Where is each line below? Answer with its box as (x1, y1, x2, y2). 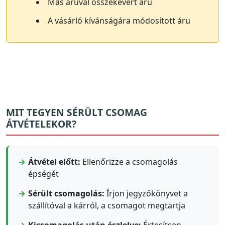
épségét (28, 168, 59, 179)
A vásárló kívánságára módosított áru (48, 15, 190, 26)
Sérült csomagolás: (28, 187, 104, 199)
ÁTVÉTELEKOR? (6, 117, 76, 131)
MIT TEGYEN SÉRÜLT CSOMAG (6, 105, 147, 119)
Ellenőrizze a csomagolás (80, 156, 178, 167)
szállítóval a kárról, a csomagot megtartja (28, 199, 185, 211)
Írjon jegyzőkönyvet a (104, 187, 188, 199)
